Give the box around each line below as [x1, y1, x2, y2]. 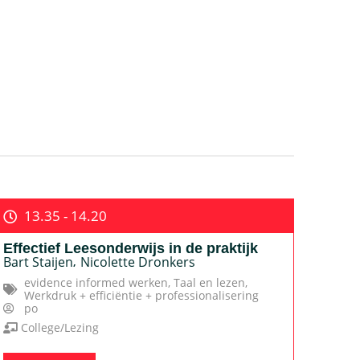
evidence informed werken [23, 275, 168, 290]
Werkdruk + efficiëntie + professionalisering [23, 288, 259, 303]
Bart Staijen [2, 253, 73, 271]
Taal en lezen [173, 275, 245, 290]
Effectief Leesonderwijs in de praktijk [2, 240, 258, 256]
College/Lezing [21, 320, 100, 335]
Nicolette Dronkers [80, 253, 195, 271]
